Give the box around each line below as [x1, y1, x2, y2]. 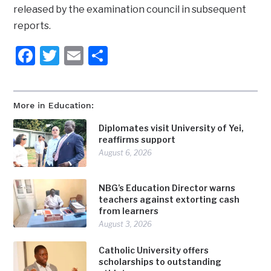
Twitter [59, 43, 124, 67]
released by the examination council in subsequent [13, 3, 247, 15]
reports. [13, 19, 51, 31]
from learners [99, 206, 159, 217]
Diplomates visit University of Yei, [99, 122, 244, 133]
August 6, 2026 [99, 148, 152, 157]
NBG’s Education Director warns [99, 183, 236, 194]
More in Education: [13, 100, 94, 110]
